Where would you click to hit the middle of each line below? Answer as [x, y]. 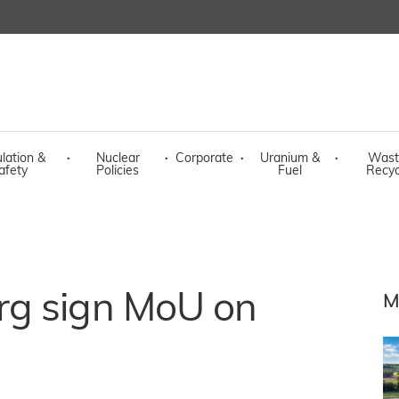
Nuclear [118, 159]
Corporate [204, 159]
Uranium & [289, 159]
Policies [118, 171]
